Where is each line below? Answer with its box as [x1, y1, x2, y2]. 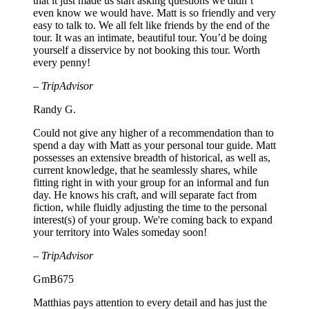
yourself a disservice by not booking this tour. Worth [33, 43, 260, 56]
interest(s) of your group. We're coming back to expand [33, 213, 272, 226]
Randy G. [33, 103, 76, 115]
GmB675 [33, 272, 74, 285]
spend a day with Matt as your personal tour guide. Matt [33, 139, 276, 151]
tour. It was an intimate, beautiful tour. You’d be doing [33, 31, 267, 43]
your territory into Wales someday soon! [33, 226, 207, 238]
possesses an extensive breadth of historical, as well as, [33, 151, 270, 163]
